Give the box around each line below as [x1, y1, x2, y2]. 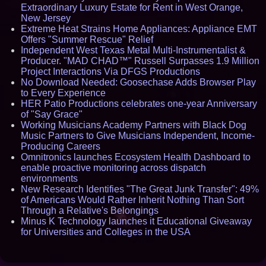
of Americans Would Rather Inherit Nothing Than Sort [21, 195, 244, 205]
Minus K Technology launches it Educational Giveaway [21, 216, 252, 226]
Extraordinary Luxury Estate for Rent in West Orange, [21, 2, 243, 12]
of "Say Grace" [21, 109, 83, 119]
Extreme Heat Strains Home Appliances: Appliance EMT [21, 24, 257, 34]
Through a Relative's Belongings [21, 205, 159, 216]
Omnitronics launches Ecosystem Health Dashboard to [21, 152, 251, 162]
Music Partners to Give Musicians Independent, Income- [21, 131, 255, 141]
